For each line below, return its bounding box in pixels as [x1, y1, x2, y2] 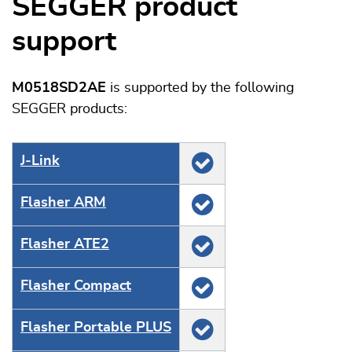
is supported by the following [106, 81, 295, 95]
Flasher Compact [20, 279, 131, 293]
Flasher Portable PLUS [20, 321, 171, 335]
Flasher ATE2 [20, 237, 109, 251]
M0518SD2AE [12, 81, 106, 95]
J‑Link [20, 154, 60, 168]
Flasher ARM [20, 196, 106, 210]
